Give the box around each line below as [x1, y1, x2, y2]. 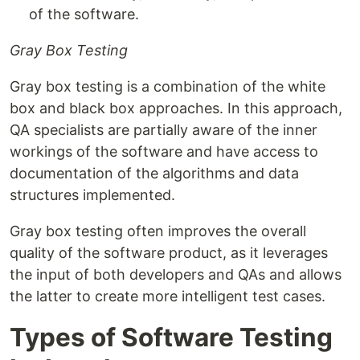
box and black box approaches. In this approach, [10, 100, 342, 117]
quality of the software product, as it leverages [10, 244, 328, 262]
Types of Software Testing [10, 321, 333, 354]
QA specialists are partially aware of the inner [10, 121, 317, 139]
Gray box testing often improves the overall [10, 223, 306, 240]
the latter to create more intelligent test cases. [10, 288, 325, 305]
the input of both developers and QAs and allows [10, 266, 342, 284]
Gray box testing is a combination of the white [10, 78, 325, 96]
